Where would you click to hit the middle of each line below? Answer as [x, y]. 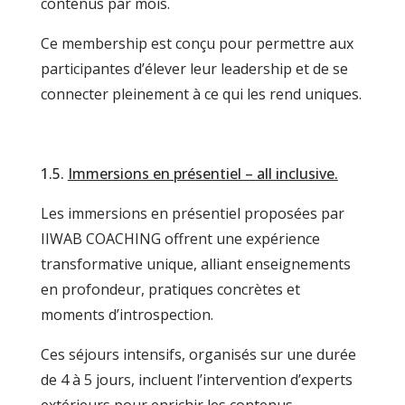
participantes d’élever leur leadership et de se [194, 69]
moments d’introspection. [127, 315]
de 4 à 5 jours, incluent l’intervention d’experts [196, 380]
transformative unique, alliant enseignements [195, 264]
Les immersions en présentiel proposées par [192, 213]
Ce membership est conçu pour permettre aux [197, 43]
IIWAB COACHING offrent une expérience [180, 239]
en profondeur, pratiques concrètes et [170, 289]
